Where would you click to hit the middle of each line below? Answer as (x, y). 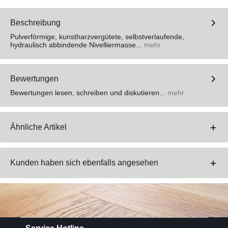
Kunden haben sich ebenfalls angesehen (84, 163)
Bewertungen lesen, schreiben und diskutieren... (88, 93)
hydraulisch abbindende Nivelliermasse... (76, 45)
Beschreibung (35, 23)
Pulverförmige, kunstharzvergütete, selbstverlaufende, (97, 37)
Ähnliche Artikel (38, 127)
